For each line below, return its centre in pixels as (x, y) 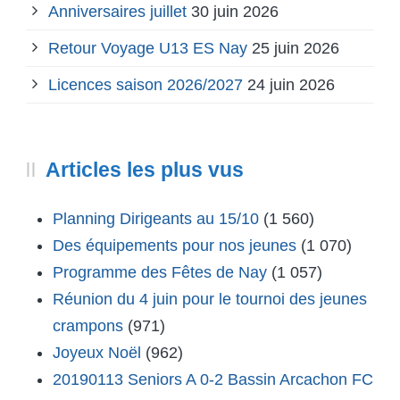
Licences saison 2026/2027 (146, 85)
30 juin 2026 (235, 12)
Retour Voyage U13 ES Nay (148, 49)
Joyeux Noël (97, 353)
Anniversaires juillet (117, 12)
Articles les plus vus (145, 170)
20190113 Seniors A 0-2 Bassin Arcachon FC (213, 380)
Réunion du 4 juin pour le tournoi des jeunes (210, 300)
